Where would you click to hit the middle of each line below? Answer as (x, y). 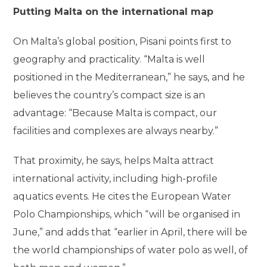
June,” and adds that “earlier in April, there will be (131, 232)
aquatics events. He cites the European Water (122, 196)
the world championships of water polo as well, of (131, 250)
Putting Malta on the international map (114, 12)
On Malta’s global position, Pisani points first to (122, 41)
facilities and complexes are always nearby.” (116, 131)
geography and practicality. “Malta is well (109, 59)
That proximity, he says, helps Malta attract (114, 161)
